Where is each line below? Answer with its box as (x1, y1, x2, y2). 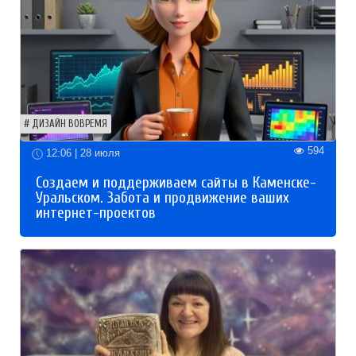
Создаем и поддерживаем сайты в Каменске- (36, 173, 316, 192)
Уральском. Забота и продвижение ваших (36, 188, 289, 207)
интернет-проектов (36, 203, 156, 222)
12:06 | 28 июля (43, 146, 120, 159)
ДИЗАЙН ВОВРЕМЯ (32, 118, 107, 130)
